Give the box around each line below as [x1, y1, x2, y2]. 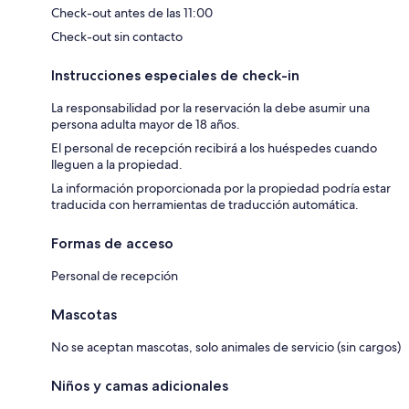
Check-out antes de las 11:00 [51, 4, 213, 21]
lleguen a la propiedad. [51, 155, 183, 173]
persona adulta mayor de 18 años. [51, 115, 240, 132]
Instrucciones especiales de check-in [51, 66, 299, 84]
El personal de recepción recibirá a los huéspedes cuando [51, 139, 377, 156]
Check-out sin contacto [51, 27, 183, 45]
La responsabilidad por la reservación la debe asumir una [51, 99, 370, 116]
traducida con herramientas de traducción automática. [51, 195, 359, 213]
